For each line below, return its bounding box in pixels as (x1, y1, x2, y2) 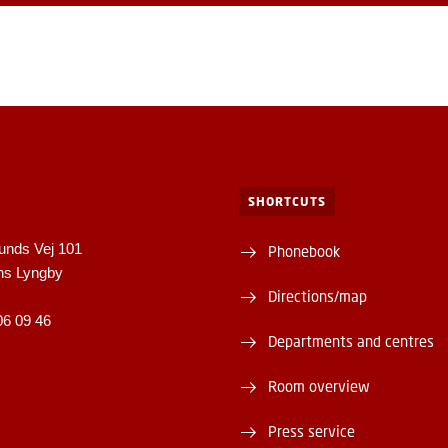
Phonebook (267, 241, 340, 260)
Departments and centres (267, 331, 434, 350)
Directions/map (267, 286, 367, 305)
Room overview (267, 376, 370, 395)
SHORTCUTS (247, 193, 326, 209)
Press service (267, 421, 355, 440)
